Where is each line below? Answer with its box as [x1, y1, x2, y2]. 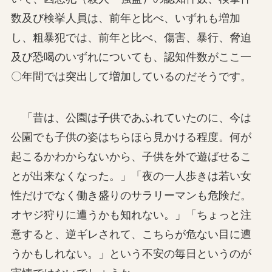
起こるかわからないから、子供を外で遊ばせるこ [10, 150, 251, 163]
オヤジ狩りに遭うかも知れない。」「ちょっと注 [10, 208, 251, 221]
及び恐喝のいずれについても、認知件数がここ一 [10, 50, 251, 63]
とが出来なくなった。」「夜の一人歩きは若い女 [10, 169, 251, 182]
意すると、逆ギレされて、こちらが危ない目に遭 [10, 228, 251, 240]
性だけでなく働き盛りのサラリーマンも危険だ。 [10, 189, 251, 202]
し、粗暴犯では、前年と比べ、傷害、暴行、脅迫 [10, 31, 251, 44]
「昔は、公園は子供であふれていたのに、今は [10, 111, 251, 124]
